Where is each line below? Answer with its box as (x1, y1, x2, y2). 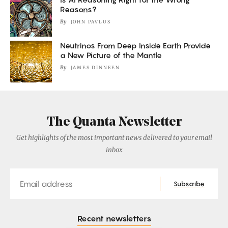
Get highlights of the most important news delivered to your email (16, 133, 212, 142)
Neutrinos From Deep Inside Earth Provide (60, 41, 211, 50)
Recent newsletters (77, 213, 151, 223)
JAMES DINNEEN (70, 64, 120, 70)
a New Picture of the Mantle (60, 50, 162, 60)
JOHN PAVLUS (70, 18, 111, 24)
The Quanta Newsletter (46, 116, 182, 129)
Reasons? (60, 5, 96, 14)
